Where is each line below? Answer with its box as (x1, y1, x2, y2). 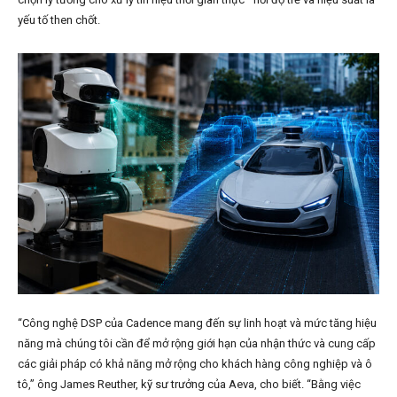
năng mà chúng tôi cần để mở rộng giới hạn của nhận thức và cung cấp (18, 337, 376, 351)
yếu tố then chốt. (18, 13, 100, 27)
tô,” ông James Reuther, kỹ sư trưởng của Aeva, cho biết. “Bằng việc (18, 378, 361, 392)
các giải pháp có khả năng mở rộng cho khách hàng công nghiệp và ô (18, 357, 372, 371)
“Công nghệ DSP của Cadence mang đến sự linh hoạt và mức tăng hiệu (18, 316, 377, 331)
